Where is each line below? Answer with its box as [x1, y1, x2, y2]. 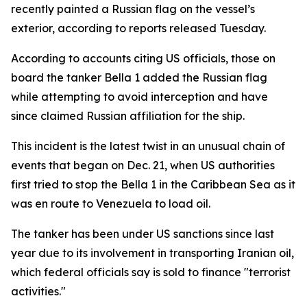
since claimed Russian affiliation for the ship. [11, 109, 245, 123]
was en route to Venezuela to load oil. [11, 197, 210, 210]
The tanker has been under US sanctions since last [11, 227, 274, 241]
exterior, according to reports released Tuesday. [11, 21, 266, 35]
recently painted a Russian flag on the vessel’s [11, 2, 255, 16]
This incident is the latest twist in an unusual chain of [11, 139, 285, 153]
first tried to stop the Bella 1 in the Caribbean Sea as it [11, 177, 295, 191]
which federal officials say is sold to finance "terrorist [11, 265, 291, 279]
